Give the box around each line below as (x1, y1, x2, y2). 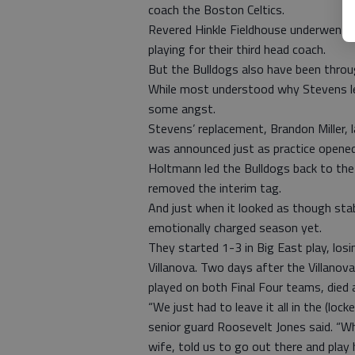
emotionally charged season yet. (148, 218, 322, 237)
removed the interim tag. (148, 178, 281, 197)
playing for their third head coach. (148, 40, 326, 59)
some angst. (148, 99, 216, 118)
